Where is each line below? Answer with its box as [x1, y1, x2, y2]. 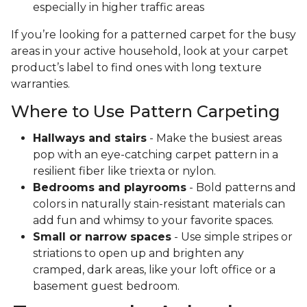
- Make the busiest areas [147, 132, 282, 145]
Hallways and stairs [33, 132, 147, 145]
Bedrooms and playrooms [33, 181, 186, 195]
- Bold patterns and [186, 181, 296, 195]
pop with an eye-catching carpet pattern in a [33, 148, 278, 162]
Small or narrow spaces [33, 230, 171, 244]
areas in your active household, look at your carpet [11, 45, 288, 58]
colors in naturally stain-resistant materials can [33, 197, 285, 211]
